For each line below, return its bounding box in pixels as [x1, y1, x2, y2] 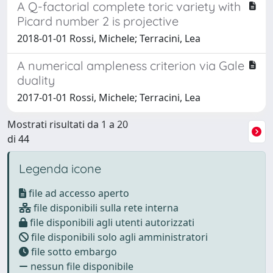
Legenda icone [19, 161, 101, 176]
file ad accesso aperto [26, 186, 129, 200]
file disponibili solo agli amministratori [29, 230, 208, 244]
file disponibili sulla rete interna [31, 201, 179, 214]
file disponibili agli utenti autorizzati [27, 216, 194, 229]
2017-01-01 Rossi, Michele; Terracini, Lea [17, 91, 200, 104]
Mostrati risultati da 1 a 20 [7, 118, 128, 131]
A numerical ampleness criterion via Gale [17, 58, 244, 73]
